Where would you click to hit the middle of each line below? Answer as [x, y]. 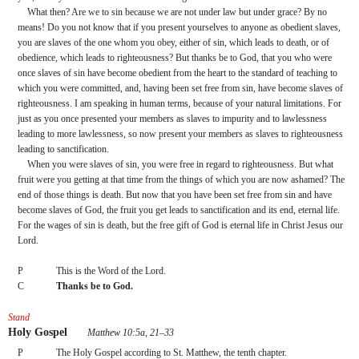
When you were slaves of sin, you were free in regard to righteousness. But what [180, 165]
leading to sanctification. [63, 149]
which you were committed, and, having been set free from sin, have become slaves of [180, 89]
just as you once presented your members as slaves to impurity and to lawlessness [172, 119]
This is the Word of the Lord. [111, 271]
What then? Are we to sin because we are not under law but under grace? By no [177, 12]
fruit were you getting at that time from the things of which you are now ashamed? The [181, 180]
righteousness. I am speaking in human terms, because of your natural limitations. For [179, 104]
